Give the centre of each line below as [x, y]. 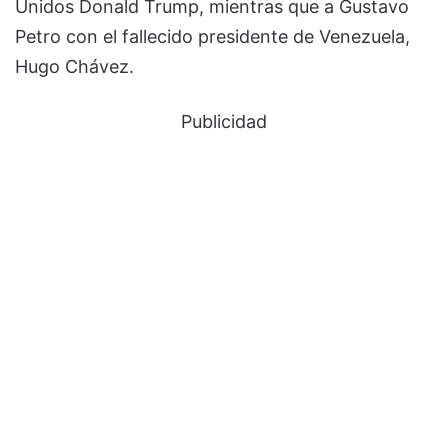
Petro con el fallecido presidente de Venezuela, [212, 37]
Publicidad [224, 122]
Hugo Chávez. [74, 67]
